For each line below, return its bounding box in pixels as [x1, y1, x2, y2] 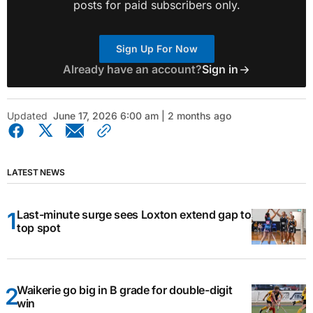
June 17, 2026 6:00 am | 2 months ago [53, 110, 231, 122]
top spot [17, 220, 61, 235]
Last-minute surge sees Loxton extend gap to [17, 207, 252, 221]
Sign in [201, 62, 238, 76]
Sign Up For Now [115, 43, 198, 54]
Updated [7, 110, 48, 122]
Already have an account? [62, 62, 202, 76]
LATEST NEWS [7, 167, 65, 177]
